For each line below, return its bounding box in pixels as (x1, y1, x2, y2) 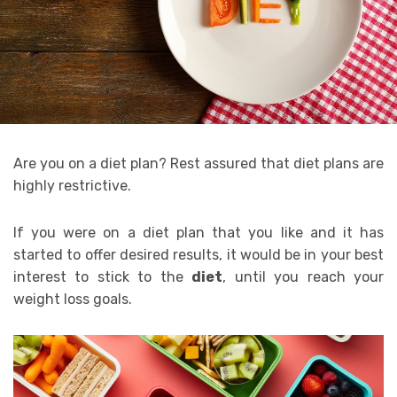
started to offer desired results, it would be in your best (13, 245, 384, 263)
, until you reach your (222, 268, 385, 285)
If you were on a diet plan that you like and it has (13, 223, 384, 241)
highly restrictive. (13, 176, 131, 194)
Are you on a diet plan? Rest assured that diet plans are (13, 154, 384, 172)
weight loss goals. (13, 290, 132, 307)
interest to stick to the (13, 268, 192, 285)
